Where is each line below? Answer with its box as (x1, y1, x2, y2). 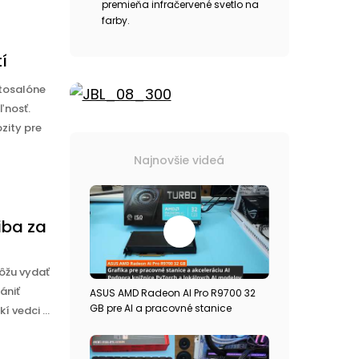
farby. (101, 14, 130, 27)
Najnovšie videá (134, 152, 225, 168)
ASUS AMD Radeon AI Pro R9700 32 (89, 285, 256, 300)
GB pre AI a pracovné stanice (89, 301, 232, 315)
